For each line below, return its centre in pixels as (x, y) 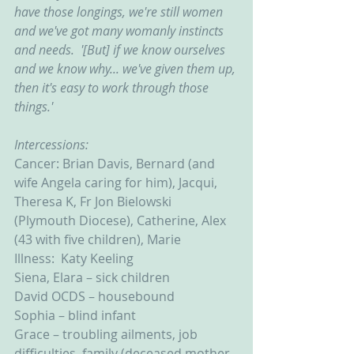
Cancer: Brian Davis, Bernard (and (116, 164)
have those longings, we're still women (120, 12)
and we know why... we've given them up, (126, 69)
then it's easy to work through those (113, 88)
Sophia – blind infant (75, 315)
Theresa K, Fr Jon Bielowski (94, 201)
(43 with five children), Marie (98, 239)
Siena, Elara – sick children (92, 277)
